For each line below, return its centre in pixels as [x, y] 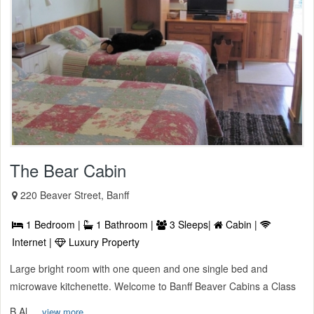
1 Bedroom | [53, 225]
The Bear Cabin [68, 170]
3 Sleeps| [190, 225]
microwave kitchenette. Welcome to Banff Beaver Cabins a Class [153, 286]
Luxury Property [103, 242]
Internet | [33, 242]
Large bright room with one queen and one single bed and [139, 269]
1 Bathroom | [125, 225]
